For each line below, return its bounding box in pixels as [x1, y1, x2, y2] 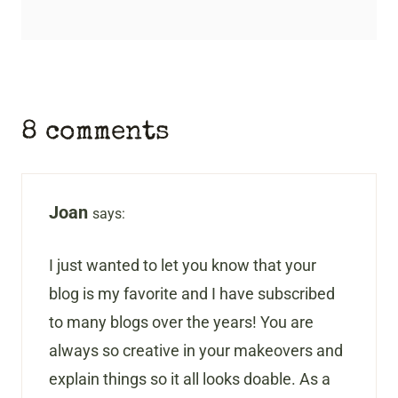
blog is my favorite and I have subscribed [49, 284, 335, 304]
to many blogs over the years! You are [49, 313, 314, 332]
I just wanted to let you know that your [49, 256, 316, 275]
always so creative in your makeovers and [49, 341, 343, 361]
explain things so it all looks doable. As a [49, 370, 330, 389]
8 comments [21, 120, 170, 147]
